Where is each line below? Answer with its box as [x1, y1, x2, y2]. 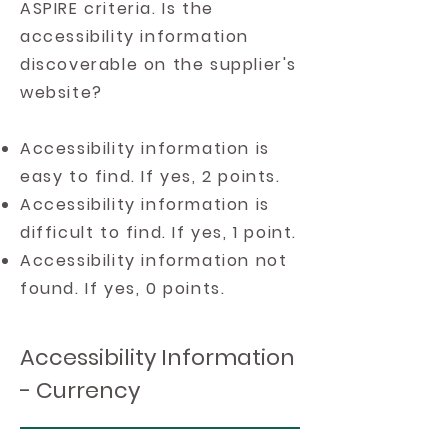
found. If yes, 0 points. [20, 277, 226, 300]
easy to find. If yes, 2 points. [20, 165, 281, 188]
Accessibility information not [20, 249, 288, 272]
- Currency [20, 375, 140, 406]
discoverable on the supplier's [20, 53, 298, 76]
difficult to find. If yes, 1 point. [20, 221, 298, 244]
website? [20, 81, 103, 104]
